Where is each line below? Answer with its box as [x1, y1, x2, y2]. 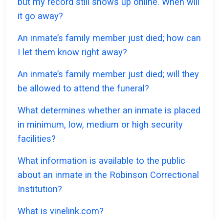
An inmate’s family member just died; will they [18, 69, 199, 80]
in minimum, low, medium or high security [18, 119, 183, 130]
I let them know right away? [18, 47, 127, 58]
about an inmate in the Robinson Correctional [18, 170, 199, 180]
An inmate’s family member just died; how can [18, 33, 201, 44]
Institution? [18, 184, 62, 195]
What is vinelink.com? [18, 206, 104, 217]
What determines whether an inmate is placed [18, 105, 200, 116]
